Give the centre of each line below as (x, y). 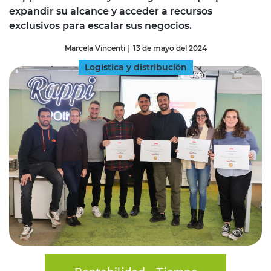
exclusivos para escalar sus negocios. (100, 25)
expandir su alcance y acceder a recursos (111, 11)
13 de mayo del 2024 (170, 48)
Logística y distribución (135, 67)
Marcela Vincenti (95, 48)
